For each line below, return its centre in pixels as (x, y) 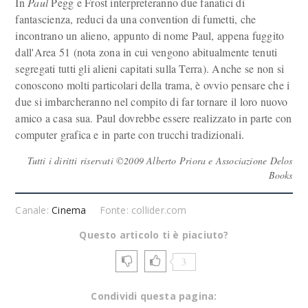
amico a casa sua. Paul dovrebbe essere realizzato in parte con (154, 118)
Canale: (34, 210)
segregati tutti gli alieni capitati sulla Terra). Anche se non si (150, 68)
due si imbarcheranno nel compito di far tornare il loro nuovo (152, 101)
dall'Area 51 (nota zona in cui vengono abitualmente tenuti (146, 52)
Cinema (69, 210)
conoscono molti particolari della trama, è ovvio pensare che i (153, 85)
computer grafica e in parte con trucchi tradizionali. (130, 134)
